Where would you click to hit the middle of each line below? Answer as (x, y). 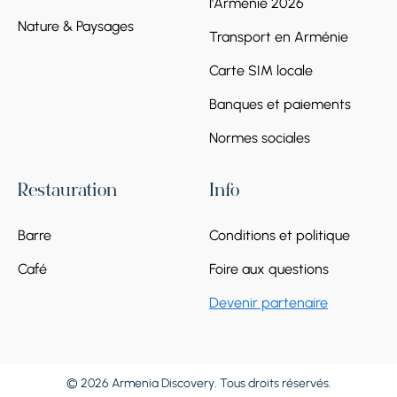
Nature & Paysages (76, 26)
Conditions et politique (280, 235)
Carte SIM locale (261, 70)
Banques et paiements (280, 104)
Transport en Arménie (279, 36)
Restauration (67, 192)
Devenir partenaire (269, 302)
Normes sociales (260, 137)
